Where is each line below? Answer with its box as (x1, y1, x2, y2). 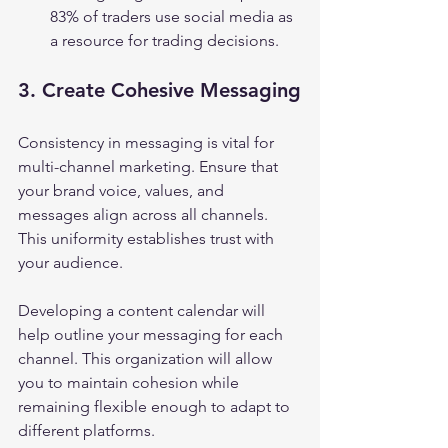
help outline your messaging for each (18, 325, 287, 344)
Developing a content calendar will (18, 301, 269, 320)
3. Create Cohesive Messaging (18, 78, 301, 102)
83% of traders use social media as (50, 7, 297, 26)
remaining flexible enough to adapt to (18, 397, 294, 416)
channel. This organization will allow (18, 349, 276, 368)
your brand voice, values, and (18, 181, 228, 200)
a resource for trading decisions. (50, 31, 279, 50)
